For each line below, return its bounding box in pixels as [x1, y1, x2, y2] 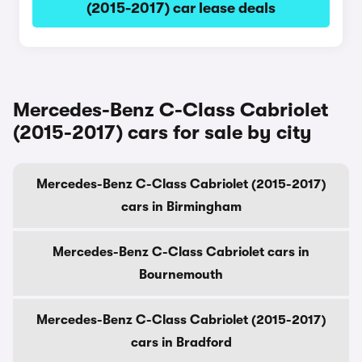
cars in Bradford [130, 335, 232, 350]
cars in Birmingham [120, 200, 242, 214]
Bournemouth [139, 267, 223, 282]
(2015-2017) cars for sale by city [13, 121, 312, 144]
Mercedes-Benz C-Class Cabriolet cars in [53, 245, 309, 259]
